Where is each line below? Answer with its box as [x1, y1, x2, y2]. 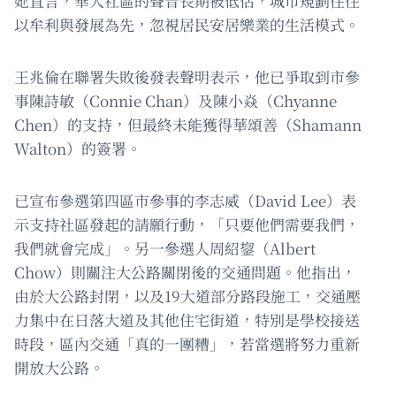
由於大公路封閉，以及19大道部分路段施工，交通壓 [14, 285, 361, 308]
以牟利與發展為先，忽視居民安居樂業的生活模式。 [14, 13, 360, 36]
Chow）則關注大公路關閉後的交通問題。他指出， [14, 261, 356, 284]
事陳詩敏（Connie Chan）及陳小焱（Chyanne [14, 89, 337, 112]
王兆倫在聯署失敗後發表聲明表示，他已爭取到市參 [14, 65, 360, 88]
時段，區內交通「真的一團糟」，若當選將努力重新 [14, 332, 360, 355]
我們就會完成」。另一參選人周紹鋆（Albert [14, 237, 316, 260]
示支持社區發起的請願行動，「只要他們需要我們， [14, 213, 360, 236]
